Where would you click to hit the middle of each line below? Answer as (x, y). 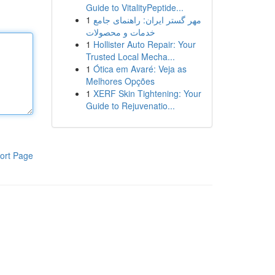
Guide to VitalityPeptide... (134, 7)
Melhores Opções (120, 81)
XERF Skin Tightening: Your (147, 93)
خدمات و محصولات (120, 32)
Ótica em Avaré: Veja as (140, 69)
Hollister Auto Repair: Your (144, 44)
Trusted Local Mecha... (130, 56)
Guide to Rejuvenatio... (130, 106)
